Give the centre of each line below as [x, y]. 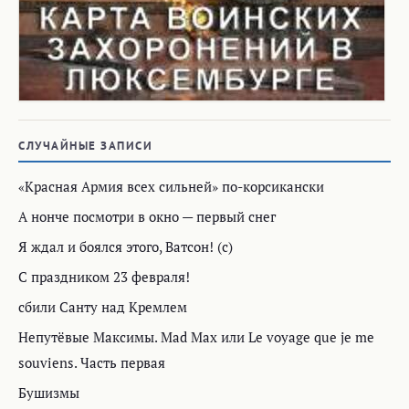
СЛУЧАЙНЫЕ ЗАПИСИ [85, 145]
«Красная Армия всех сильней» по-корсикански [171, 186]
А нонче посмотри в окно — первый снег [147, 216]
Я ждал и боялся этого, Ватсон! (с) [126, 246]
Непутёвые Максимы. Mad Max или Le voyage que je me [196, 336]
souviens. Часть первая [92, 362]
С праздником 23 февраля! [104, 276]
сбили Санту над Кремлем [103, 306]
